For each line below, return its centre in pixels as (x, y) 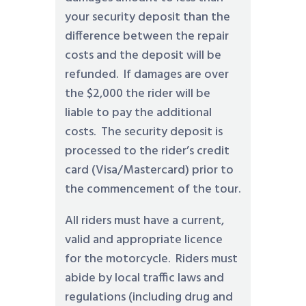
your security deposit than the (147, 17)
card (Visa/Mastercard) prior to (149, 170)
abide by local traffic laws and (144, 278)
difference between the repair (147, 37)
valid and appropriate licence (143, 240)
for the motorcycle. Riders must (151, 259)
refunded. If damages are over (147, 75)
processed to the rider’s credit (147, 151)
